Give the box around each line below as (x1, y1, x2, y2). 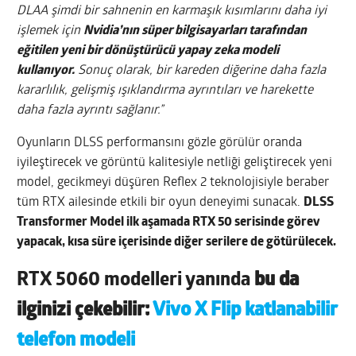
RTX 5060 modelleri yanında (17, 271, 255, 291)
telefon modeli (17, 331, 136, 351)
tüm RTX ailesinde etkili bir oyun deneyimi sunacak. (17, 196, 304, 210)
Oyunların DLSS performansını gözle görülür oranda (17, 137, 303, 150)
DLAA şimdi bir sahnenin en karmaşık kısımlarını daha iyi (17, 5, 327, 18)
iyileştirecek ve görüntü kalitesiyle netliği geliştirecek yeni (17, 157, 333, 170)
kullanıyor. (17, 64, 75, 78)
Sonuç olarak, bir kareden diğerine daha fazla (75, 64, 327, 78)
